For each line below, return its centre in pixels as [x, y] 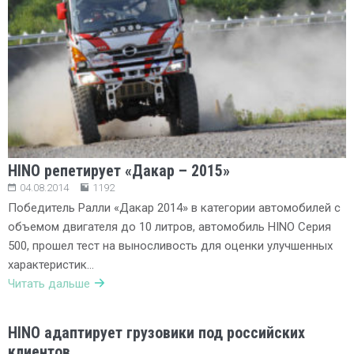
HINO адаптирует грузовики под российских [156, 333]
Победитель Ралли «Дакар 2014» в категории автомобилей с [174, 208]
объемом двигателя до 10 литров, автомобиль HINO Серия [169, 227]
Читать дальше [49, 284]
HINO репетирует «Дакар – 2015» [119, 171]
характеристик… [51, 265]
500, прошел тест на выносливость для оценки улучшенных [170, 246]
